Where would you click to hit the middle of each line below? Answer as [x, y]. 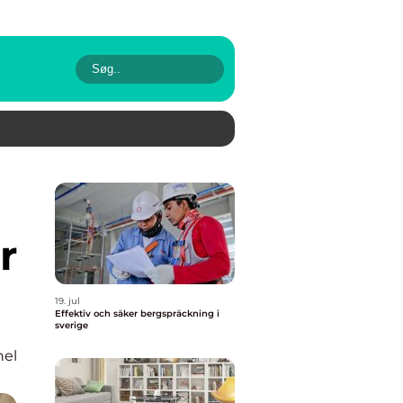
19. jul [67, 301]
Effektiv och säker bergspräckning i [137, 313]
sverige [72, 325]
